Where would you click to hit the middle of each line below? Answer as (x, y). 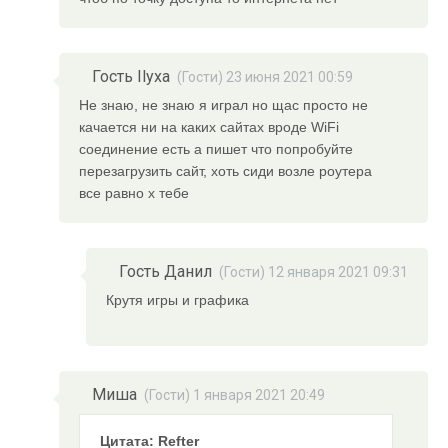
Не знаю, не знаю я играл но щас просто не (224, 105)
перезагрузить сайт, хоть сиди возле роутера (226, 171)
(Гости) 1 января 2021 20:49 (235, 395)
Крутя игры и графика (177, 300)
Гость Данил (165, 272)
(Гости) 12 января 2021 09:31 (313, 272)
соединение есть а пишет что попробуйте (216, 149)
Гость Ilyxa (131, 77)
